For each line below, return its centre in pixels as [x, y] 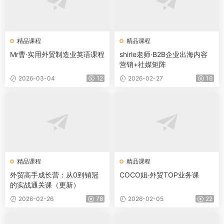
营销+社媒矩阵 [143, 64]
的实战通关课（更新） [45, 185]
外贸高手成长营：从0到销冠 [54, 175]
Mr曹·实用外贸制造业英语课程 [57, 54]
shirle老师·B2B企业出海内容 [163, 54]
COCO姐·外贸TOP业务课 [159, 175]
